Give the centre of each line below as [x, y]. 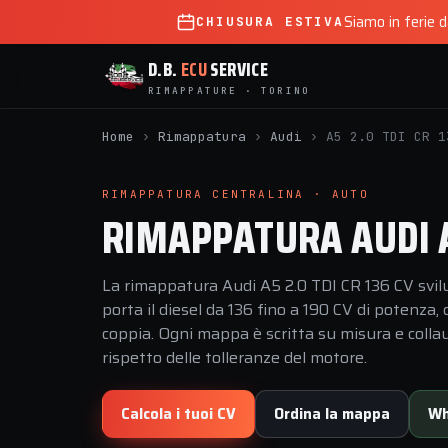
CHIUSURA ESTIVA [270, 21]
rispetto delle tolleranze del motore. [234, 357]
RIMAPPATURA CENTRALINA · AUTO [235, 194]
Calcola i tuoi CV [178, 414]
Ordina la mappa [332, 414]
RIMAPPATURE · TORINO [229, 90]
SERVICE [238, 68]
